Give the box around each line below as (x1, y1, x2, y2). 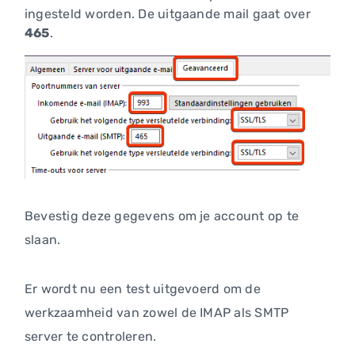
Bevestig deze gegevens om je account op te (25, 208, 300, 223)
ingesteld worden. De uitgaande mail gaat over (25, 6, 311, 22)
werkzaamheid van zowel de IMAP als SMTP (25, 304, 289, 320)
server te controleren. (25, 328, 157, 344)
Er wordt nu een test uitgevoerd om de (25, 281, 261, 296)
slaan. (25, 231, 61, 247)
